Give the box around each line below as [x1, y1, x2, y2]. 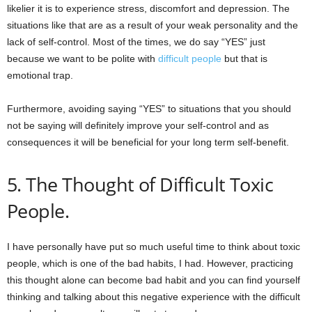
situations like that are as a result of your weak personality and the [7, 19, 298, 31]
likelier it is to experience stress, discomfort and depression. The [7, 3, 290, 15]
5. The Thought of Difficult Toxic [7, 171, 274, 198]
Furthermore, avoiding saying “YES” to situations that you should [7, 103, 291, 115]
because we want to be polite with [7, 53, 158, 65]
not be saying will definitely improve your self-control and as [7, 120, 269, 132]
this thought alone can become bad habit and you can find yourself [7, 274, 300, 286]
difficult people [158, 53, 221, 65]
